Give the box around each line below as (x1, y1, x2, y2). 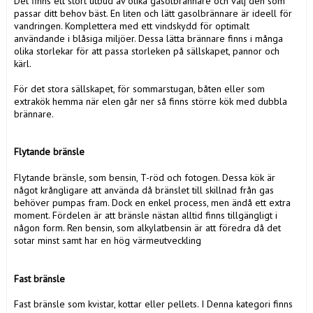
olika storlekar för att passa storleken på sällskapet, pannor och (14, 44, 279, 57)
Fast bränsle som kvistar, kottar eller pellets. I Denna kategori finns (14, 298, 293, 311)
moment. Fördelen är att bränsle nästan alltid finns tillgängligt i (14, 208, 277, 221)
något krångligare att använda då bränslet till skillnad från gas (14, 183, 274, 196)
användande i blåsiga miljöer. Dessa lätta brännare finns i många (14, 31, 283, 45)
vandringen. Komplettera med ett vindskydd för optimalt (14, 19, 249, 32)
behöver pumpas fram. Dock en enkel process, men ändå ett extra (14, 196, 291, 209)
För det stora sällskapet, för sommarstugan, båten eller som (14, 82, 265, 95)
